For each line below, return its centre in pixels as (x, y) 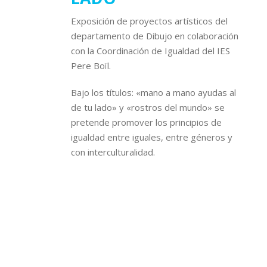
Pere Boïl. (91, 66)
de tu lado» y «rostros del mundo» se (148, 107)
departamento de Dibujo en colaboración (155, 36)
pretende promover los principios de (146, 122)
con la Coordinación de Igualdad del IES (150, 51)
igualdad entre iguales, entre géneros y (152, 137)
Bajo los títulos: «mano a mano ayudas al (153, 92)
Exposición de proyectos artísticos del (149, 21)
